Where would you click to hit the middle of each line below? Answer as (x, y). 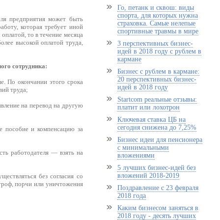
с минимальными (143, 148)
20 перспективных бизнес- (157, 79)
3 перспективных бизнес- (155, 43)
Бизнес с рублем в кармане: (158, 71)
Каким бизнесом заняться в (158, 208)
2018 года (131, 196)
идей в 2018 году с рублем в (159, 51)
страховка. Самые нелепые (156, 23)
